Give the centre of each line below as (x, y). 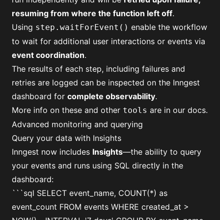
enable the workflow (168, 27)
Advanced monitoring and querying (77, 124)
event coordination (48, 55)
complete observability (111, 96)
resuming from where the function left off (92, 13)
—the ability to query (162, 152)
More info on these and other (67, 110)
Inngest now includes (52, 152)
